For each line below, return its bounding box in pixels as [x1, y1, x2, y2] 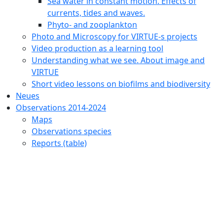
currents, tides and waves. [47, 7, 145, 18]
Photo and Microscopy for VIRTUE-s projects [32, 31, 197, 42]
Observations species [32, 125, 111, 137]
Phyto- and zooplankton [47, 19, 137, 30]
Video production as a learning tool [32, 42, 163, 54]
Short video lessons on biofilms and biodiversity [32, 78, 210, 89]
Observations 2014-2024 [16, 102, 106, 113]
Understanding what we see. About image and [32, 54, 205, 66]
